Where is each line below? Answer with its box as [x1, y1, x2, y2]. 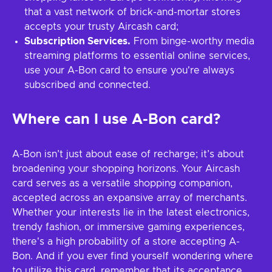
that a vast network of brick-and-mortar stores [24, 7, 240, 17]
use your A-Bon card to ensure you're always [24, 66, 234, 75]
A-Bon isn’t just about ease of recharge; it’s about [12, 149, 244, 159]
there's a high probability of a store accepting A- [12, 237, 240, 246]
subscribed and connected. [24, 80, 151, 90]
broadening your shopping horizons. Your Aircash [12, 164, 240, 174]
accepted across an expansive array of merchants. [12, 193, 247, 203]
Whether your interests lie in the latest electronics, [12, 208, 250, 217]
